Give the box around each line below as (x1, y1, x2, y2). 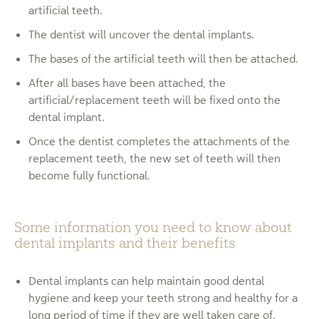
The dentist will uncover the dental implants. (28, 27, 254, 41)
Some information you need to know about (14, 219, 292, 236)
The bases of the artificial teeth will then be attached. (28, 51, 298, 66)
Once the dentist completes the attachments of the (28, 134, 290, 148)
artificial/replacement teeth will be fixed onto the (28, 93, 281, 107)
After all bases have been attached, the (28, 75, 226, 90)
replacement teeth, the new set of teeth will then (28, 151, 281, 165)
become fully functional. (28, 168, 150, 182)
